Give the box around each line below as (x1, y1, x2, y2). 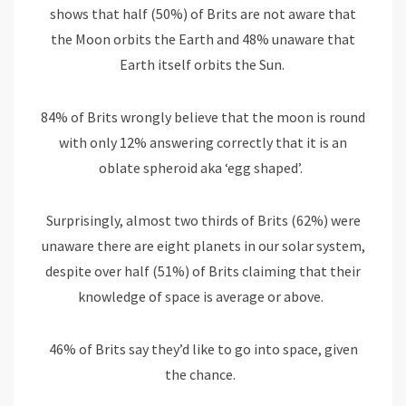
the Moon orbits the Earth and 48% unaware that (51, 30, 355, 49)
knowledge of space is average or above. (77, 287, 329, 306)
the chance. (165, 365, 241, 384)
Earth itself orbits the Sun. (119, 55, 287, 74)
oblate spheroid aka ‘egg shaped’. (98, 159, 308, 178)
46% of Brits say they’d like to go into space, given (48, 340, 358, 359)
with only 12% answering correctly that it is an (59, 133, 347, 152)
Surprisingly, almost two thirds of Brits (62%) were (45, 211, 361, 230)
